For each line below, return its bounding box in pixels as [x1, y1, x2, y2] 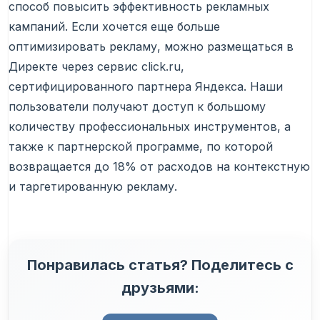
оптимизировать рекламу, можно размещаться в [9, 39, 294, 54]
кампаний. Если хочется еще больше [9, 19, 220, 34]
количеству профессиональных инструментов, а [9, 119, 291, 134]
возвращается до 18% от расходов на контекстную [9, 159, 310, 174]
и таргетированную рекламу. [9, 179, 177, 194]
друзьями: [121, 279, 199, 297]
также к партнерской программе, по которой [9, 139, 273, 154]
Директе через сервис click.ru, [9, 59, 184, 74]
